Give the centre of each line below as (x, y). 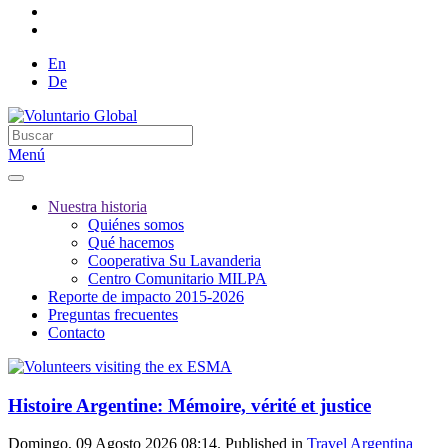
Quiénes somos (136, 224)
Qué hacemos (131, 242)
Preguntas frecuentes (113, 314)
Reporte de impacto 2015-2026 (146, 296)
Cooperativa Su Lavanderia (174, 260)
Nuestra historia (97, 206)
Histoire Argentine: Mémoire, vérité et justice (189, 405)
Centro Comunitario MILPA (177, 278)
